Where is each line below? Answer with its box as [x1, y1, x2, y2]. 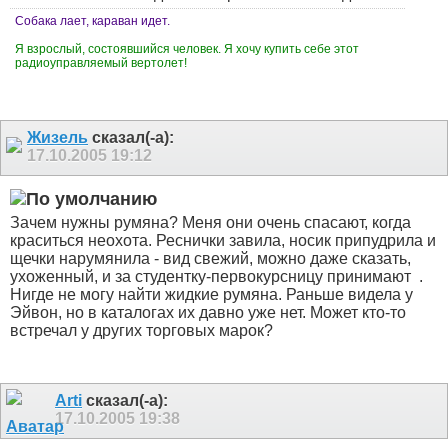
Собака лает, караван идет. [15, 13, 170, 28]
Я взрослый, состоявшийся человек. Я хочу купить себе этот [15, 41, 359, 56]
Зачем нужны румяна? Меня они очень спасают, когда [10, 213, 411, 231]
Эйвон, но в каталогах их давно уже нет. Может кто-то [10, 303, 406, 321]
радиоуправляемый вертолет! [15, 55, 190, 70]
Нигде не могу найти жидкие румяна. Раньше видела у [10, 285, 413, 303]
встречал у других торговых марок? [10, 321, 273, 339]
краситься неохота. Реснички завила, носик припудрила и [10, 231, 436, 249]
